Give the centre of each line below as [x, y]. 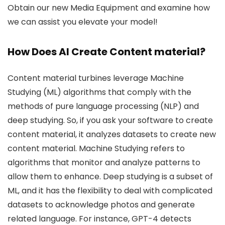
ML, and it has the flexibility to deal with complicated [110, 191]
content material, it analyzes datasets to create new [112, 134]
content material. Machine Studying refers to [96, 148]
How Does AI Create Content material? [106, 52]
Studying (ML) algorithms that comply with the [99, 92]
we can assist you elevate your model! [83, 22]
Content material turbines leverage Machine [96, 78]
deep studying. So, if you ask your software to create [110, 120]
